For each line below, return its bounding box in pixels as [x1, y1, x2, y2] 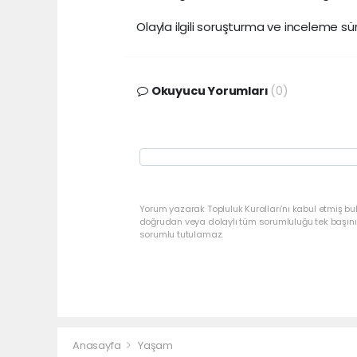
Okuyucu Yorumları [148, 83, 271, 100]
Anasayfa [73, 337, 124, 353]
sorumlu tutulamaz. [139, 228, 224, 241]
